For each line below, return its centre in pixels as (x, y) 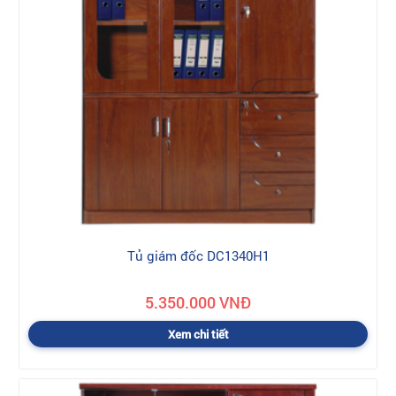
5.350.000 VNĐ (198, 302)
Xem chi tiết (198, 334)
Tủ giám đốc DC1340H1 (198, 255)
